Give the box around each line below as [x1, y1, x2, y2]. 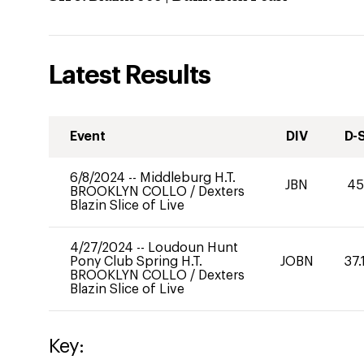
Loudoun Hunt [148, 241, 238, 254]
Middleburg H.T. [140, 171, 236, 184]
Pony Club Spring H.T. [70, 255, 202, 268]
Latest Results [49, 63, 210, 89]
